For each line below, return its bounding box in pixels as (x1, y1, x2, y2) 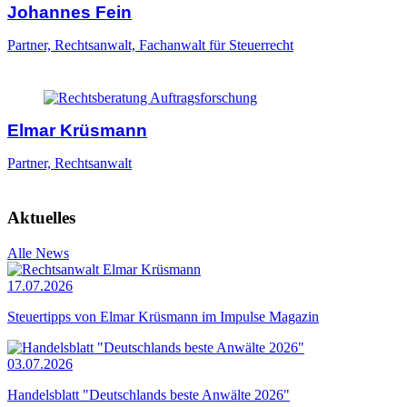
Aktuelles (7, 208, 75, 228)
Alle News (7, 244, 69, 261)
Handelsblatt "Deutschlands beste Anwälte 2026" (7, 386, 290, 402)
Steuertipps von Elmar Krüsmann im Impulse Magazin (7, 308, 319, 324)
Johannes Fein (7, 3, 132, 23)
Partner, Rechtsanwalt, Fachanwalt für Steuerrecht (7, 37, 293, 54)
